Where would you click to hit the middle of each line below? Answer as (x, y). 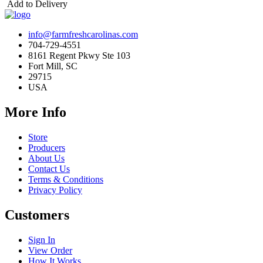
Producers (47, 148)
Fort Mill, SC (53, 66)
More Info (36, 112)
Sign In (42, 240)
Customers (37, 215)
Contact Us (49, 169)
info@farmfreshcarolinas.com (83, 35)
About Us (46, 158)
